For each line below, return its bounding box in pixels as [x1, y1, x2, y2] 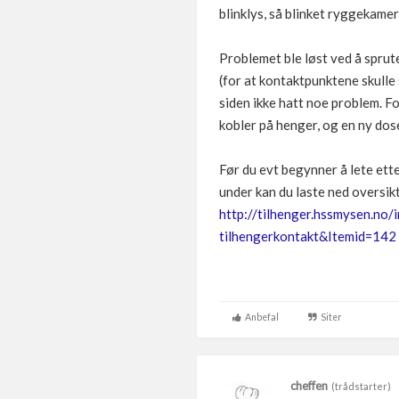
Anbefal [241, 312, 279, 322]
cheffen [290, 379, 328, 393]
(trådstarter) [328, 380, 391, 392]
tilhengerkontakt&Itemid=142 [219, 228, 396, 244]
